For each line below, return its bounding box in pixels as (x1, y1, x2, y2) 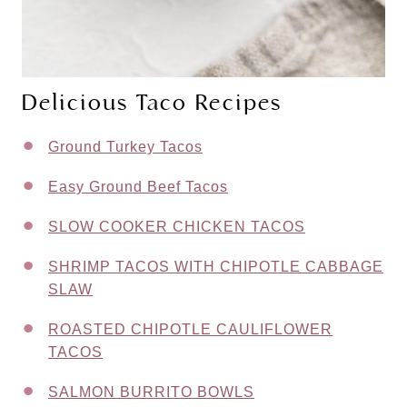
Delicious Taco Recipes (22, 88, 282, 116)
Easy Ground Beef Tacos (48, 178, 228, 194)
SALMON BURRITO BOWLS (48, 383, 254, 400)
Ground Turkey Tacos (48, 138, 203, 154)
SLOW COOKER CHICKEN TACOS (48, 218, 305, 234)
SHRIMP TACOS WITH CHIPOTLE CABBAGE (48, 258, 383, 274)
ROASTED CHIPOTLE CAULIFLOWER (48, 321, 333, 337)
